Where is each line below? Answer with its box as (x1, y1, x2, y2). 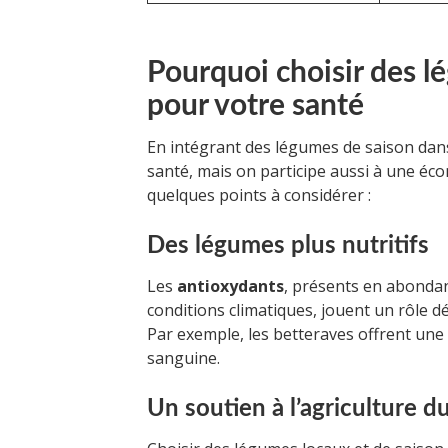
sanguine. (147, 347, 220, 370)
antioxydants (177, 275, 284, 298)
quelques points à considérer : (147, 184, 371, 207)
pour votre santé (147, 91, 364, 122)
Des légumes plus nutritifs (147, 234, 429, 259)
